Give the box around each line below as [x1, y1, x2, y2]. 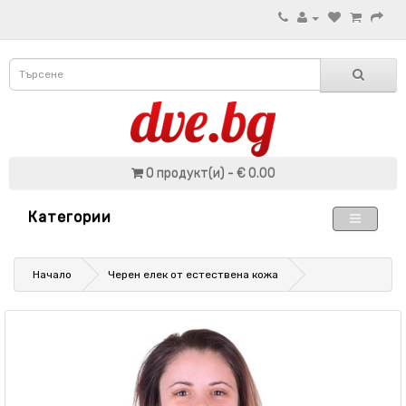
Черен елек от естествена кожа [108, 268, 278, 281]
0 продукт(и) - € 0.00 [145, 166, 275, 181]
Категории [28, 208, 111, 226]
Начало [33, 268, 72, 281]
